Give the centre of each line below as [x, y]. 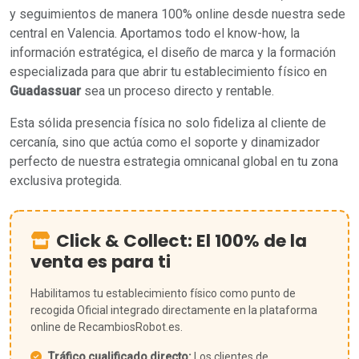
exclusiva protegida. [66, 181]
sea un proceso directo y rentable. [177, 91]
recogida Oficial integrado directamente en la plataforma [174, 310]
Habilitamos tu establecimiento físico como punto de [163, 293]
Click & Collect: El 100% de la [182, 241]
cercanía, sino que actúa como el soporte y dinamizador [165, 142]
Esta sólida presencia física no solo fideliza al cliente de [168, 123]
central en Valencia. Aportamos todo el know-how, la [155, 33]
